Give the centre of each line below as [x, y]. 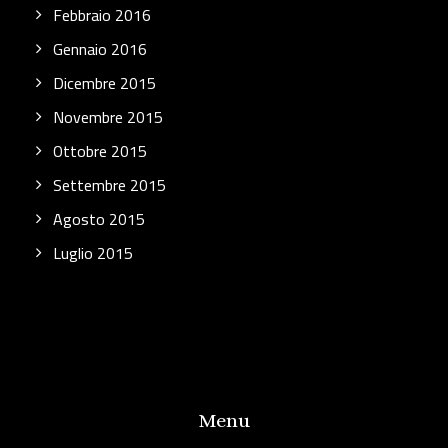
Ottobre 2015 [100, 151]
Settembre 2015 [109, 185]
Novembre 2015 [108, 117]
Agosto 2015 [99, 219]
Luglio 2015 [93, 253]
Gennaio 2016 [100, 49]
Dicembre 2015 [104, 83]
